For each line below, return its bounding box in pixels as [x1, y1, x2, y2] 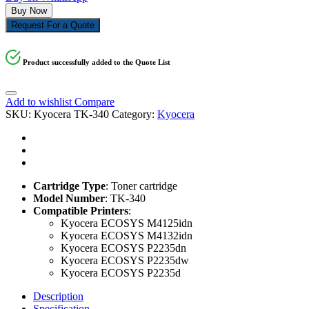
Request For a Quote [11, 20, 94, 31]
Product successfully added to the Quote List [23, 58, 171, 67]
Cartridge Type [33, 180, 106, 192]
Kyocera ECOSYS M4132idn [61, 230, 192, 242]
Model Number [33, 192, 105, 205]
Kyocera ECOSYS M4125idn [61, 217, 192, 230]
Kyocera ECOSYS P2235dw [61, 255, 189, 267]
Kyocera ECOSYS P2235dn [61, 242, 186, 255]
